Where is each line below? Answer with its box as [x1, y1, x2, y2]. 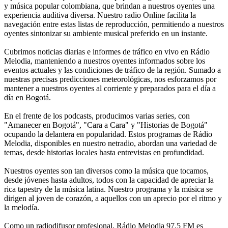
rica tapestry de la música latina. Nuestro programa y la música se [4, 184, 213, 193]
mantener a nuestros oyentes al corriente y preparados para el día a [4, 83, 216, 93]
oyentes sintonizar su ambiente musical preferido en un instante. [4, 28, 208, 38]
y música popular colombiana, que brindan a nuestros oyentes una [4, 1, 215, 10]
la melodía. [4, 203, 39, 212]
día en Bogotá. [4, 93, 51, 102]
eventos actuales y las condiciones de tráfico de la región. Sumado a [4, 65, 221, 74]
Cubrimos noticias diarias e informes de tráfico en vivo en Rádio [4, 47, 210, 56]
